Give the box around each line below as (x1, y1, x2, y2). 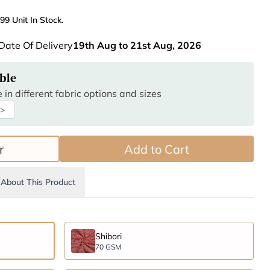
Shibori (95, 230, 122, 242)
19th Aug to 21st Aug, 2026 (73, 39, 201, 52)
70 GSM (95, 242, 121, 251)
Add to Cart (124, 141, 189, 157)
